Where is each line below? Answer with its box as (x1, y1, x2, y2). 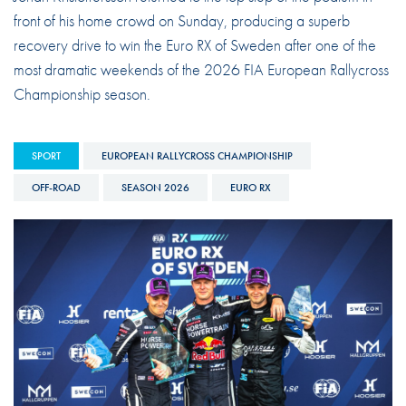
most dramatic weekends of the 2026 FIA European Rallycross (13, 58, 389, 80)
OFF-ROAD (31, 179, 81, 195)
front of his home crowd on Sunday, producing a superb (13, 9, 350, 31)
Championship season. (13, 82, 150, 104)
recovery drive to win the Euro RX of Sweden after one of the (13, 34, 376, 55)
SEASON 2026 (121, 179, 189, 195)
